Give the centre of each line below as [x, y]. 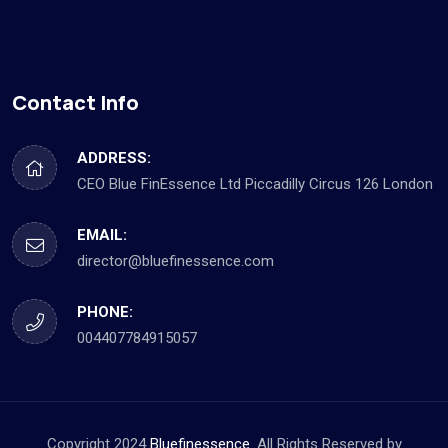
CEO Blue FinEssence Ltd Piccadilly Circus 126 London [255, 184]
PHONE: [105, 312]
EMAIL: [102, 235]
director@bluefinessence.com [175, 261]
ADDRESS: [114, 158]
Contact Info [75, 103]
